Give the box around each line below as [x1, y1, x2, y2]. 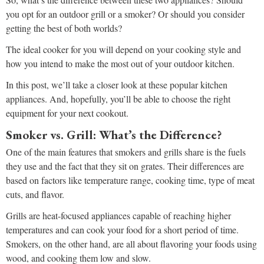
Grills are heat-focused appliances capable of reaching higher [6, 209, 231, 222]
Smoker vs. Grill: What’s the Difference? [6, 127, 222, 143]
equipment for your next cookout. [6, 107, 128, 120]
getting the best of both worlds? [6, 22, 122, 35]
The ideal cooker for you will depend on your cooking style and [6, 43, 241, 56]
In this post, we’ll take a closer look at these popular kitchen [6, 78, 227, 91]
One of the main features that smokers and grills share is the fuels [6, 146, 246, 159]
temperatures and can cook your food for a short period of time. [6, 223, 239, 236]
